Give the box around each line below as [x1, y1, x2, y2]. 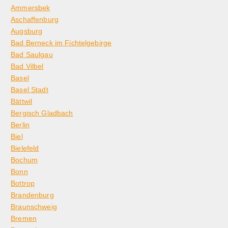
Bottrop [11, 179, 35, 188]
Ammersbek [11, 4, 50, 12]
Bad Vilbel [11, 62, 44, 71]
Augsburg [11, 27, 43, 36]
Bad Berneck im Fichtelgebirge [11, 39, 112, 47]
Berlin [11, 121, 30, 129]
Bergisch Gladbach [11, 109, 73, 118]
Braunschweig [11, 203, 57, 211]
